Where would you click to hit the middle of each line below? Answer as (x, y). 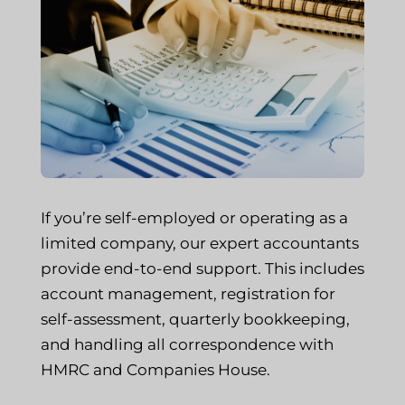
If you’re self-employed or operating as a (194, 217)
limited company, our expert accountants (199, 243)
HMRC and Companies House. (155, 369)
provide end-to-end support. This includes (202, 268)
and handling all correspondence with (187, 344)
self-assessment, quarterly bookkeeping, (195, 319)
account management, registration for (188, 293)
